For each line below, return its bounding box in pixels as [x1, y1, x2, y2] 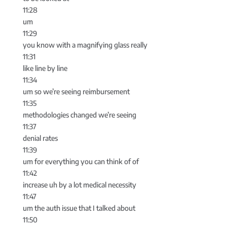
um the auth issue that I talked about [22, 204, 135, 213]
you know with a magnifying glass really [22, 41, 147, 50]
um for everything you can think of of [22, 157, 139, 166]
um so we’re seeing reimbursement [22, 87, 130, 96]
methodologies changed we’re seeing [22, 110, 136, 120]
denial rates [22, 134, 58, 143]
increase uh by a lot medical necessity [22, 180, 136, 190]
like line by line [22, 64, 67, 73]
